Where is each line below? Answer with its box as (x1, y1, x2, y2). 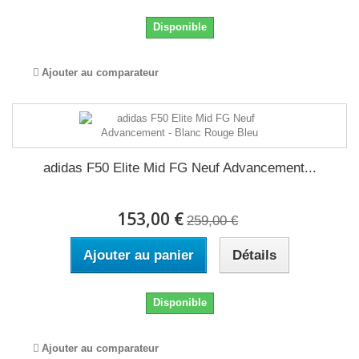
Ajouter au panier (83, 248, 194, 263)
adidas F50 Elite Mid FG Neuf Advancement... (42, 160, 317, 175)
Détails (232, 248, 276, 263)
